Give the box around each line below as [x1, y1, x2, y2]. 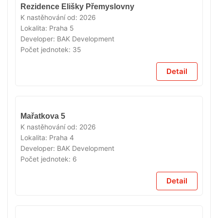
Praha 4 [49, 133, 74, 142]
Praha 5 [49, 23, 74, 32]
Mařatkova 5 [20, 111, 65, 120]
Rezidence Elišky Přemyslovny [20, 2, 134, 11]
